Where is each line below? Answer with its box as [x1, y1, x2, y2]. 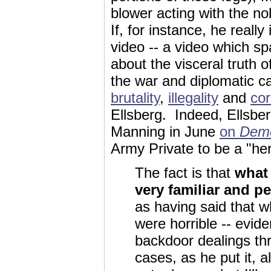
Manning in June [111, 123, 220, 140]
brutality [111, 90, 160, 106]
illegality [168, 90, 218, 106]
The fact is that [135, 165, 235, 181]
